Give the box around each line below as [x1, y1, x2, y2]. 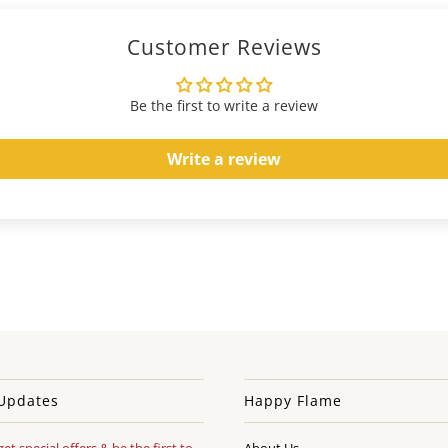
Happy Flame [244, 391, 342, 411]
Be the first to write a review [130, 96, 318, 116]
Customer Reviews [126, 33, 322, 62]
